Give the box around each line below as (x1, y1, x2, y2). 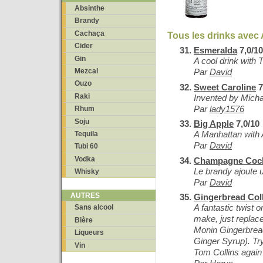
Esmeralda (194, 45, 237, 55)
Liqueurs (75, 228, 104, 237)
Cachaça (75, 29, 104, 38)
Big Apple (194, 119, 234, 129)
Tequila (75, 129, 98, 138)
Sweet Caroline (194, 82, 256, 92)
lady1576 (210, 103, 244, 114)
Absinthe (75, 4, 104, 12)
